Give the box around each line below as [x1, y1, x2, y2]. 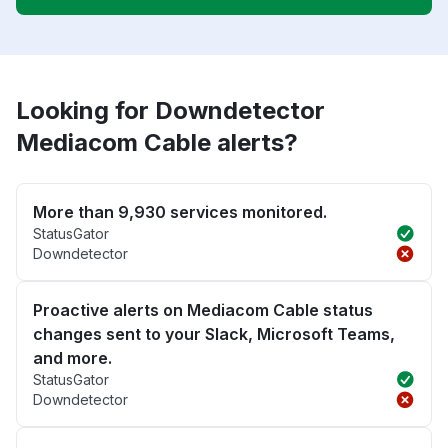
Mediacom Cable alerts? [16, 128, 298, 158]
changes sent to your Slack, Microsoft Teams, [33, 324, 395, 345]
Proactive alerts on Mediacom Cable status [33, 300, 373, 321]
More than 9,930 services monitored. [33, 202, 327, 223]
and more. [33, 348, 112, 369]
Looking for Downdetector [16, 96, 325, 126]
